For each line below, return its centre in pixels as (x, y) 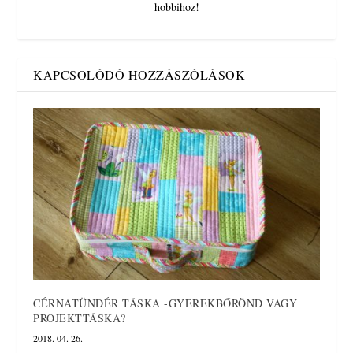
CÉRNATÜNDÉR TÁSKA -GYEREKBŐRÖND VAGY (165, 303)
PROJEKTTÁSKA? (80, 318)
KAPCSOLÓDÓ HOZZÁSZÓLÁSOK (139, 74)
